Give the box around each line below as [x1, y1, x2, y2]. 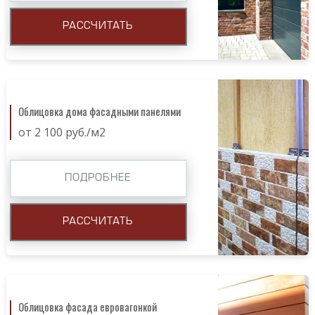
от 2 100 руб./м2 [18, 124, 105, 140]
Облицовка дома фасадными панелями [18, 103, 181, 119]
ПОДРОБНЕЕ [65, 173, 131, 183]
